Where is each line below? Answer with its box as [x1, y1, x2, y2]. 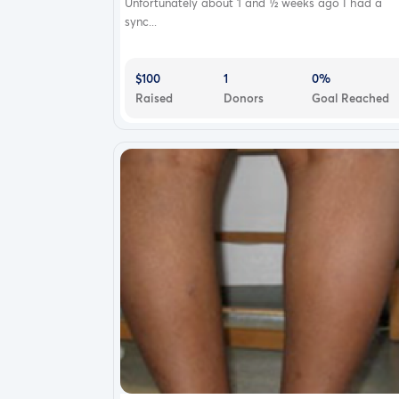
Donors [223, 89, 264, 106]
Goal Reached [311, 89, 389, 106]
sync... [125, 12, 157, 29]
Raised [135, 89, 173, 106]
